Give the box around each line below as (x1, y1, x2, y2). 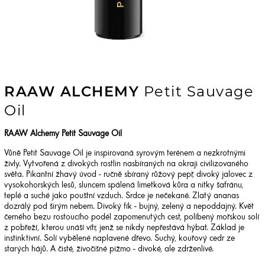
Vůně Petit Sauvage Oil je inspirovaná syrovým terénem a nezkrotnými (4, 150, 245, 159)
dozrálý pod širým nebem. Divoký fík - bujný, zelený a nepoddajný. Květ (4, 203, 254, 212)
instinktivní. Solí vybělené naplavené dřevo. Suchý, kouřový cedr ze (4, 235, 235, 244)
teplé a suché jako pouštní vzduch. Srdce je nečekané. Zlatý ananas (4, 192, 239, 201)
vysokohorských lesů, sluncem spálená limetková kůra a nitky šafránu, (4, 182, 243, 190)
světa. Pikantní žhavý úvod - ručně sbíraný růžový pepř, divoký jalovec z (4, 171, 253, 180)
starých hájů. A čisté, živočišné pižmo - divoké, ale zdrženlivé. (4, 245, 214, 254)
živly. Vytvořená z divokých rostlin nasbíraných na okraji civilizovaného (4, 160, 248, 169)
